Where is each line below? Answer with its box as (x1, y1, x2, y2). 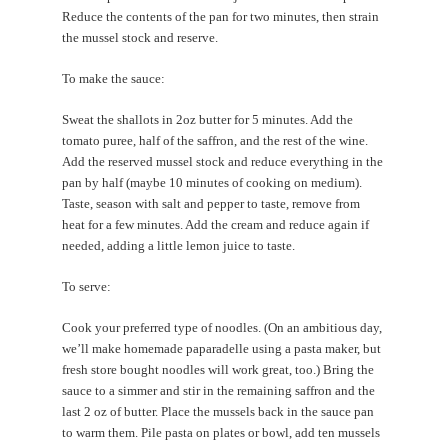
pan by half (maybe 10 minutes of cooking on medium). (62, 174, 363, 190)
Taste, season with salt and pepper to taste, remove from (62, 195, 361, 211)
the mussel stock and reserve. (62, 29, 219, 45)
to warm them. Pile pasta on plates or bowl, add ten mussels (62, 424, 381, 440)
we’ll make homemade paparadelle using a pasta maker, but (62, 340, 382, 356)
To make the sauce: (62, 70, 166, 86)
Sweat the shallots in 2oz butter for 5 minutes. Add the (62, 111, 354, 127)
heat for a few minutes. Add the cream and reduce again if (62, 216, 370, 232)
